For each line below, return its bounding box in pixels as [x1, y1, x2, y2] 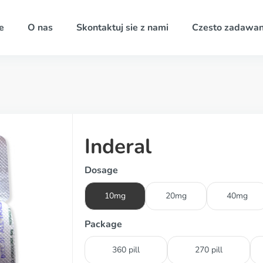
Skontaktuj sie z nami [76, 21, 168, 34]
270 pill [195, 244, 222, 255]
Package [85, 218, 122, 231]
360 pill [112, 244, 140, 255]
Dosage [85, 164, 118, 177]
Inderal [85, 133, 151, 160]
